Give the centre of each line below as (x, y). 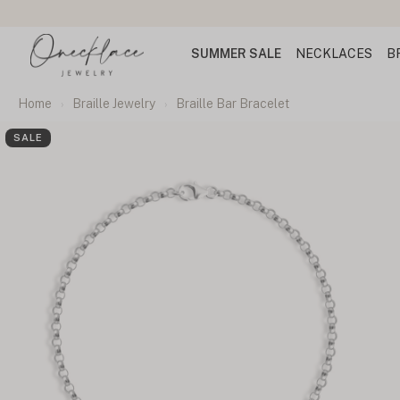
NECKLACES (333, 54)
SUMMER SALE (236, 54)
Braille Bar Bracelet (233, 104)
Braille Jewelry (114, 104)
